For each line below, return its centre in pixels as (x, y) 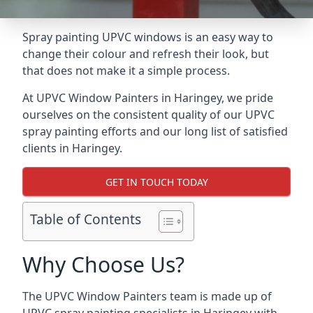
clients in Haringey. (72, 148)
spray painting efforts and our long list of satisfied (155, 131)
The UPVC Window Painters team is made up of (147, 296)
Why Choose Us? (103, 264)
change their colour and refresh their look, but (146, 54)
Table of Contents (86, 219)
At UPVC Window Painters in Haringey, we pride (148, 98)
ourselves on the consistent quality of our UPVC (148, 115)
